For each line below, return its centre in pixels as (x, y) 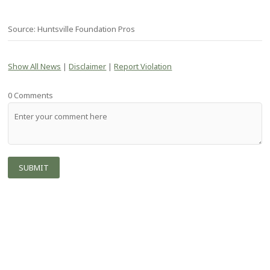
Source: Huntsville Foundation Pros (72, 29)
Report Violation (143, 66)
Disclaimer (88, 66)
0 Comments (31, 95)
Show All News (35, 66)
